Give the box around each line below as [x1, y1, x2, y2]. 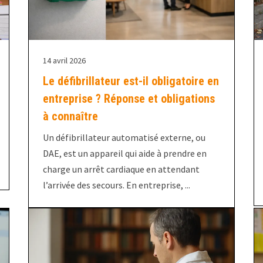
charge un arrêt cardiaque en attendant [42, 163, 200, 176]
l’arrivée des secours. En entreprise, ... [42, 179, 190, 191]
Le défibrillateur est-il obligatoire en [42, 74, 219, 89]
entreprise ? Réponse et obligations [42, 92, 215, 106]
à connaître [42, 109, 98, 124]
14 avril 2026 [42, 55, 86, 66]
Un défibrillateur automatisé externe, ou [42, 131, 205, 144]
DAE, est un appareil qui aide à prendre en [42, 147, 207, 160]
